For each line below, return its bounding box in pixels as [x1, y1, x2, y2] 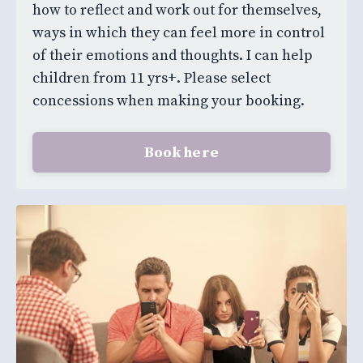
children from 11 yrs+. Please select [32, 69, 271, 88]
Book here [143, 143, 220, 162]
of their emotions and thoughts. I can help [32, 46, 313, 66]
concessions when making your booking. [32, 92, 305, 111]
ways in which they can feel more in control [32, 23, 325, 43]
